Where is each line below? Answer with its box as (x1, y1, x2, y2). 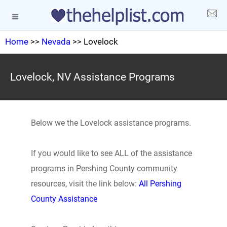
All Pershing (138, 179, 181, 188)
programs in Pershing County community (30, 164, 177, 173)
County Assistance (30, 194, 97, 204)
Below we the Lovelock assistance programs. (30, 118, 191, 128)
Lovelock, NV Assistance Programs (10, 71, 175, 83)
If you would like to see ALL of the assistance (30, 148, 192, 158)
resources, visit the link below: (30, 179, 139, 188)
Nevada (42, 36, 70, 47)
